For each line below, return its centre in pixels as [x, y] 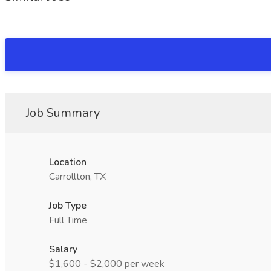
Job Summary [63, 113]
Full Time [68, 220]
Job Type [68, 206]
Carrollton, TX [77, 177]
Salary [63, 249]
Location [68, 162]
